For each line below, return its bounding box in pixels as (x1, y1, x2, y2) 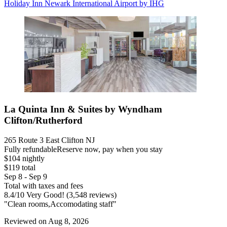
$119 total (4, 163, 35, 172)
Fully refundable (4, 144, 57, 154)
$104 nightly (4, 154, 45, 163)
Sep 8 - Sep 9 (4, 172, 47, 181)
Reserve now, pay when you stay (57, 144, 163, 154)
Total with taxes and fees (4, 181, 83, 190)
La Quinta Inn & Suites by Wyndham (4, 103, 162, 115)
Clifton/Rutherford (4, 115, 83, 126)
